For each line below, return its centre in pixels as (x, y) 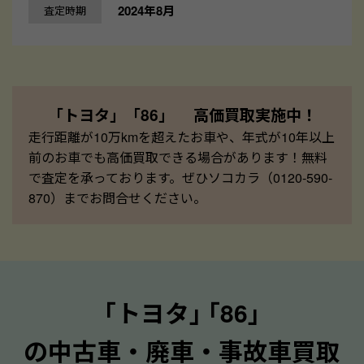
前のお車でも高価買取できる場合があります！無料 (178, 157)
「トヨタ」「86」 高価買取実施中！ (182, 114)
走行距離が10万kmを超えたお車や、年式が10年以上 (182, 136)
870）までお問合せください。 (117, 197)
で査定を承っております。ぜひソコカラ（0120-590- (180, 177)
